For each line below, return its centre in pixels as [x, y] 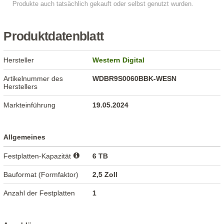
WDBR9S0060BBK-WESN [135, 79]
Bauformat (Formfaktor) [41, 175]
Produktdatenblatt [54, 36]
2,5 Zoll [105, 175]
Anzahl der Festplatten [39, 193]
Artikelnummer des [33, 79]
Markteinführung [30, 105]
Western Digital [119, 60]
